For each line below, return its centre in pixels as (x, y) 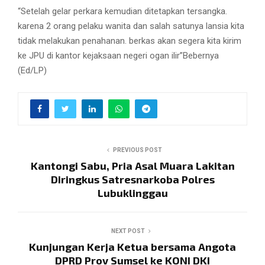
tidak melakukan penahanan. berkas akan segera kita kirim (130, 41)
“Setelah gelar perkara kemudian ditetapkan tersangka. (122, 11)
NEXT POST (128, 231)
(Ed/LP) (32, 70)
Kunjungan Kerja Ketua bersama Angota (132, 246)
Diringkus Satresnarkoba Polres (132, 179)
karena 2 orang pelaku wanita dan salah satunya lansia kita (131, 26)
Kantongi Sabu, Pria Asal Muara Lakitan (132, 165)
